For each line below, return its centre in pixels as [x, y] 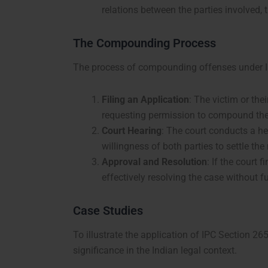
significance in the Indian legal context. [155, 251]
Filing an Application [145, 100]
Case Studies [108, 211]
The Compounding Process [144, 43]
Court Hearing [132, 131]
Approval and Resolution [154, 162]
